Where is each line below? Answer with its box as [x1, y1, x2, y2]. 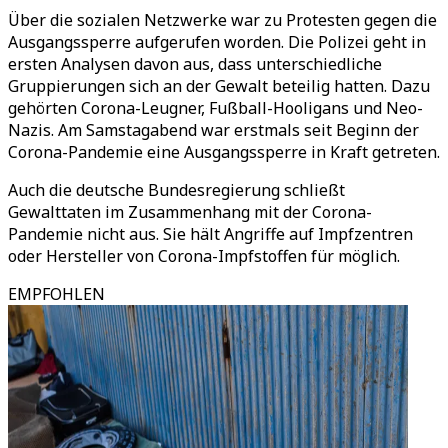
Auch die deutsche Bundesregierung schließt [8, 179, 345, 201]
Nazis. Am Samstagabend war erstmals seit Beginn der [8, 119, 419, 141]
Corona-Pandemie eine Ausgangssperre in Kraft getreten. [8, 141, 440, 163]
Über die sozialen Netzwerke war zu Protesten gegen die [8, 9, 437, 31]
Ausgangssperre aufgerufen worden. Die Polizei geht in [8, 31, 426, 53]
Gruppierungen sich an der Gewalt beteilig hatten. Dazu [8, 75, 430, 97]
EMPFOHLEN [8, 283, 105, 305]
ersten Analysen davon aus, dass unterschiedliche [8, 53, 382, 75]
